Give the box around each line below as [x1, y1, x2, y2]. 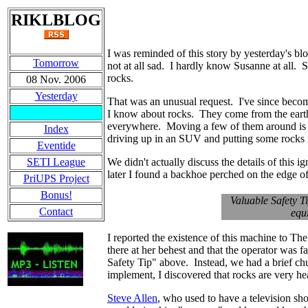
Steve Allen [107, 292, 157, 305]
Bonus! [40, 189, 72, 201]
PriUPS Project [23, 173, 89, 184]
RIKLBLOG [11, 11, 101, 29]
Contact [39, 206, 73, 217]
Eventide [36, 140, 76, 151]
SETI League [27, 156, 85, 168]
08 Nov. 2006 [26, 74, 86, 85]
